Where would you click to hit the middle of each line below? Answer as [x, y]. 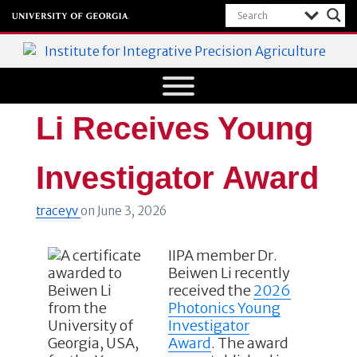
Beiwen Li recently [229, 273]
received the [210, 291]
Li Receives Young [175, 128]
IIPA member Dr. [222, 256]
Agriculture [178, 93]
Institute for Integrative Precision [178, 71]
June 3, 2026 [131, 211]
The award [251, 343]
